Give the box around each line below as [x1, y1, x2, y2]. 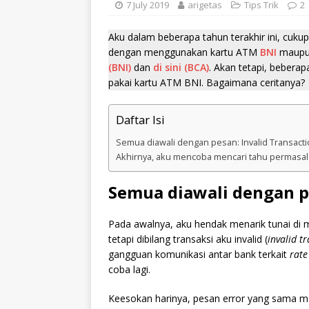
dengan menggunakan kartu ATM [108, 46, 260, 59]
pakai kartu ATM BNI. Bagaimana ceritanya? [108, 76, 305, 89]
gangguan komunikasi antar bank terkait [108, 248, 290, 261]
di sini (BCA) [153, 61, 209, 74]
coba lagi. [108, 263, 150, 276]
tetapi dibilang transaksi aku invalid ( [108, 232, 268, 246]
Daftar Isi [116, 112, 165, 128]
